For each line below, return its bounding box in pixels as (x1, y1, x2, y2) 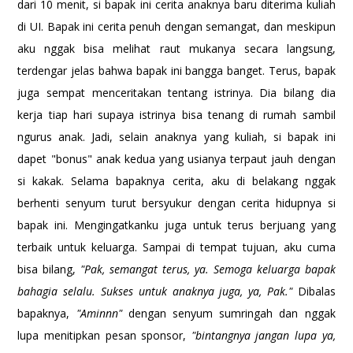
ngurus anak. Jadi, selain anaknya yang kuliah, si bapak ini (17, 128, 336, 144)
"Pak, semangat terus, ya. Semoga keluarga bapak (80, 261, 336, 277)
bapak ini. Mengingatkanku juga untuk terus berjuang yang (17, 217, 336, 232)
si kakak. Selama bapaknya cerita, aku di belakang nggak (17, 173, 336, 188)
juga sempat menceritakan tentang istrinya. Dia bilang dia (17, 84, 336, 100)
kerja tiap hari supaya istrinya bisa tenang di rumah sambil (17, 106, 336, 122)
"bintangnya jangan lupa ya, (191, 327, 336, 343)
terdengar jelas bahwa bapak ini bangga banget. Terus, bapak (17, 62, 336, 78)
